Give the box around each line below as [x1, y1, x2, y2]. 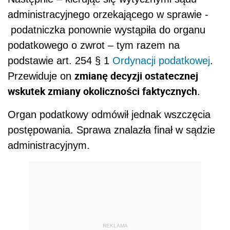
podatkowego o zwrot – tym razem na [8, 39, 180, 51]
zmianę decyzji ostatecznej [74, 68, 198, 83]
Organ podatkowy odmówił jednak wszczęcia [8, 108, 210, 120]
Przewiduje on [8, 70, 74, 82]
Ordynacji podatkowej [112, 54, 210, 66]
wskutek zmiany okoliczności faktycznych [8, 84, 197, 98]
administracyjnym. [8, 139, 93, 151]
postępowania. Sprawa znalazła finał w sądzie [8, 124, 215, 136]
